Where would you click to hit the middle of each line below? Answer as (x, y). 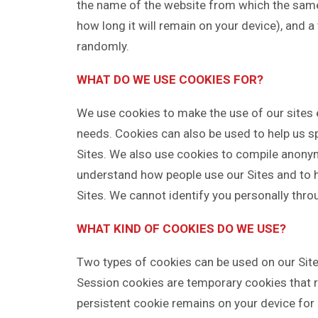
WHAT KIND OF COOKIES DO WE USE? (181, 229)
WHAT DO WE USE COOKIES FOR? (170, 79)
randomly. (103, 46)
